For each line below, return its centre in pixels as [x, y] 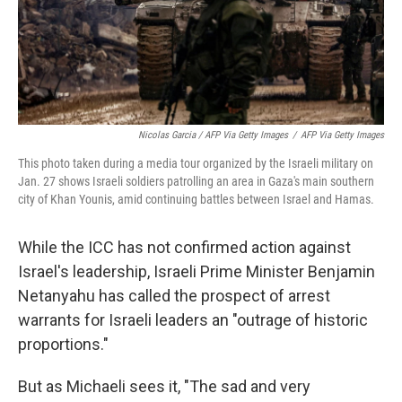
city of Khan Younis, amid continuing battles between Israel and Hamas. [196, 200]
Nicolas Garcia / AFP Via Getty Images [213, 135]
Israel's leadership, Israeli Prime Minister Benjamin [197, 272]
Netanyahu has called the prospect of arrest [174, 296]
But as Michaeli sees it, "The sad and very [164, 387]
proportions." [63, 345]
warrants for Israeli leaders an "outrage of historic [193, 320]
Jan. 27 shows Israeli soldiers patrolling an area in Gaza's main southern [196, 182]
